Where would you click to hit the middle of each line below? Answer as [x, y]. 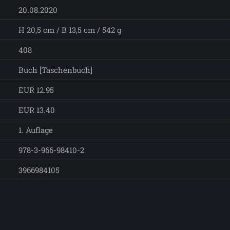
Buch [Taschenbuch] [55, 70]
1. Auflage [36, 130]
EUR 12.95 [36, 90]
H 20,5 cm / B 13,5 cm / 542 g [70, 30]
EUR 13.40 [37, 110]
